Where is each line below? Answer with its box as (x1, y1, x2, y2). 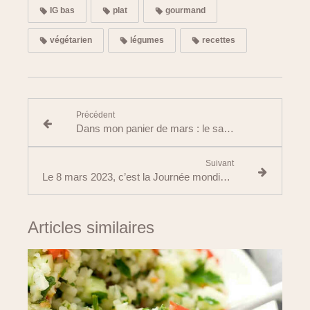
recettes (200, 35, 235, 45)
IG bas (48, 6, 75, 15)
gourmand (163, 6, 206, 15)
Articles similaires (28, 218, 154, 237)
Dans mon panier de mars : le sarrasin (223, 122, 234, 134)
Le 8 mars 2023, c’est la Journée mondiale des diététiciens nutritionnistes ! (220, 171, 230, 183)
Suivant (206, 158, 235, 168)
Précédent (75, 110, 115, 120)
